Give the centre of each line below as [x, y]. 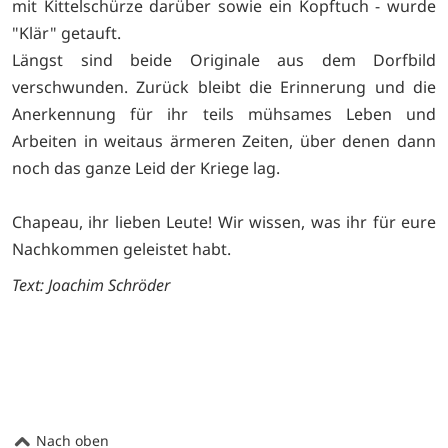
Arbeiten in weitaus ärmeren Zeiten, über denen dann [224, 140]
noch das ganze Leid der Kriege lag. [146, 167]
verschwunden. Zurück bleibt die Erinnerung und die [224, 86]
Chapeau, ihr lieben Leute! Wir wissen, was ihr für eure [224, 221]
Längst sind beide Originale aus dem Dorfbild [224, 59]
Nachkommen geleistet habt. [121, 248]
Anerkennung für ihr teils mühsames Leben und [224, 113]
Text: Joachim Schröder [91, 284]
